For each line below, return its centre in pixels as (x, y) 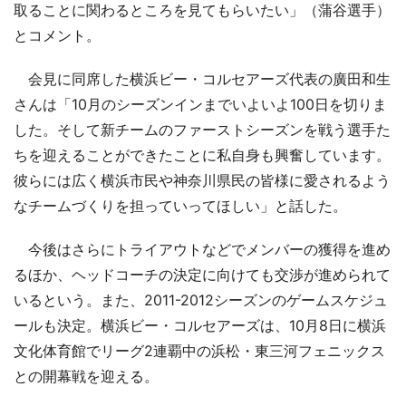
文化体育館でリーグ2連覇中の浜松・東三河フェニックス (199, 350)
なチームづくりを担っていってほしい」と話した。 (180, 205)
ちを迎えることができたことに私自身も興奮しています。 (202, 155)
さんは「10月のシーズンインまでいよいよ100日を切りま (200, 104)
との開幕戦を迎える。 (86, 376)
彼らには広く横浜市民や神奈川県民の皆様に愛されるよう (202, 180)
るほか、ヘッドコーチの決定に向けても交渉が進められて (202, 274)
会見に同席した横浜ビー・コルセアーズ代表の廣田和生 (202, 78)
